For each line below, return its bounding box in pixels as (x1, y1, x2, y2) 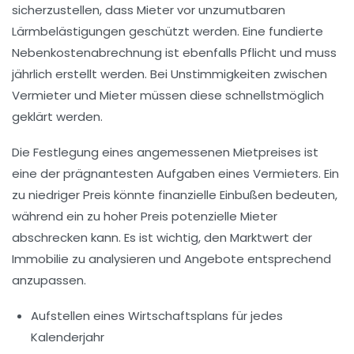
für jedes (228, 307, 283, 324)
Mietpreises (233, 143, 301, 160)
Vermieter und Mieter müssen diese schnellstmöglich (12, 86, 324, 104)
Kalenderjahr (31, 328, 104, 345)
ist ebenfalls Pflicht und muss (162, 43, 337, 61)
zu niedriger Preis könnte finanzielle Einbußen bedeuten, (12, 186, 337, 203)
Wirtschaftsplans (128, 307, 228, 324)
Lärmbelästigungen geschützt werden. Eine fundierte (12, 22, 323, 40)
